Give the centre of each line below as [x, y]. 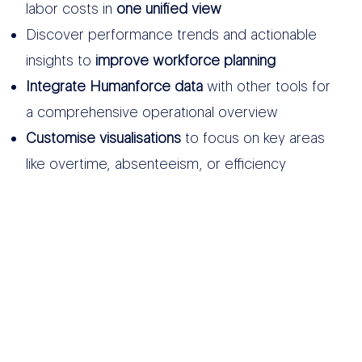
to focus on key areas [253, 137]
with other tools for [266, 86]
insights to [60, 60]
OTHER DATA [130, 311]
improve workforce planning [185, 60]
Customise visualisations [103, 137]
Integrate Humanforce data [114, 86]
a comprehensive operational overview [152, 112]
